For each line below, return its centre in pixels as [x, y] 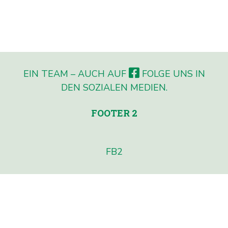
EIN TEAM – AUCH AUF [76, 74]
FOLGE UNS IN [172, 74]
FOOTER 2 [114, 113]
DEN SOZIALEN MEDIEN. [114, 87]
